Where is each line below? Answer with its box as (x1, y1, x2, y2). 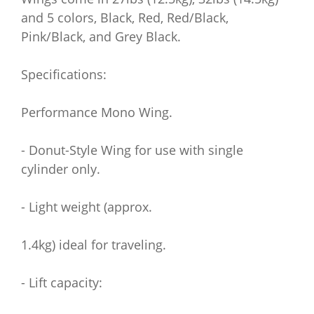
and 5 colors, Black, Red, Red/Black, (21, 9, 228, 26)
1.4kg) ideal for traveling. (21, 236, 166, 253)
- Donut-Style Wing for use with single (21, 142, 243, 158)
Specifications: (21, 66, 107, 83)
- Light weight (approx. (21, 198, 152, 215)
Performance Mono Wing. (21, 104, 172, 121)
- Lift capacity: (21, 274, 102, 291)
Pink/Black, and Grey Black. (21, 28, 181, 45)
